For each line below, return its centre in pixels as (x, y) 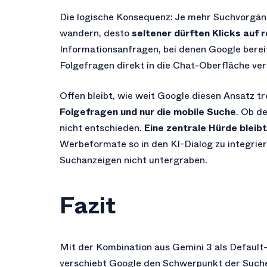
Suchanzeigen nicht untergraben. (133, 160)
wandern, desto (96, 33)
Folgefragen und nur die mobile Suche (148, 112)
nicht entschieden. (102, 128)
